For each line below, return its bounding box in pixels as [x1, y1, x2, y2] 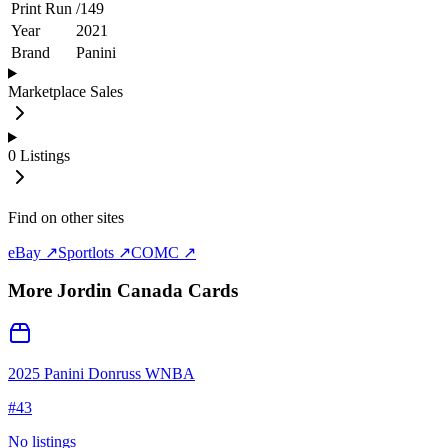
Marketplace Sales [8, 82, 123, 100]
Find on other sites [8, 208, 124, 226]
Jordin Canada [57, 280, 183, 302]
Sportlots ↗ [58, 243, 131, 261]
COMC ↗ [131, 243, 196, 261]
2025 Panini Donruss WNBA [8, 365, 195, 383]
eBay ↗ [8, 243, 58, 261]
